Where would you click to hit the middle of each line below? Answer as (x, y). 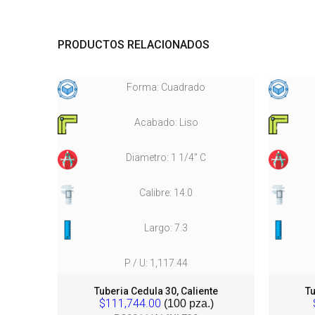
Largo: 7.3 (166, 228)
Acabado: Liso (166, 122)
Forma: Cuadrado (166, 87)
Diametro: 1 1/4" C (166, 157)
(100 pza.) (187, 303)
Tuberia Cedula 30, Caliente (156, 291)
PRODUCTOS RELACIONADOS (134, 45)
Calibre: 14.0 (166, 193)
